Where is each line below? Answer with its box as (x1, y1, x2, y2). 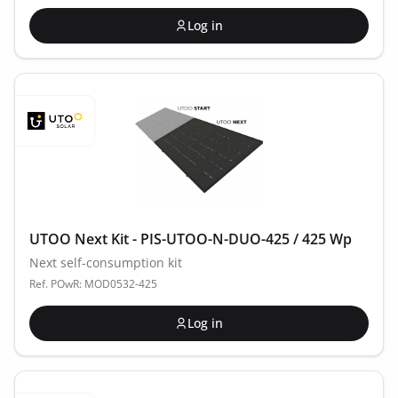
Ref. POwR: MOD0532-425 (29, 276, 157, 291)
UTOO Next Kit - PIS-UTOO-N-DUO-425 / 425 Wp (29, 229, 352, 249)
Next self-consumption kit (29, 254, 182, 271)
